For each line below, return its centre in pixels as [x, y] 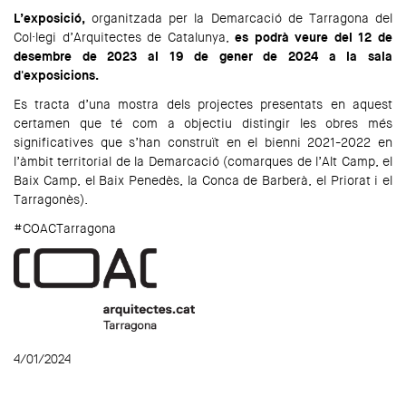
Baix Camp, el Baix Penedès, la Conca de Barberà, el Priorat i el [203, 180]
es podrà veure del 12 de [314, 37]
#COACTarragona [65, 228]
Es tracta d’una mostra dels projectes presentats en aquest [203, 104]
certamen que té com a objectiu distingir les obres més [203, 123]
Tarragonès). [51, 199]
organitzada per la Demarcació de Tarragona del [239, 18]
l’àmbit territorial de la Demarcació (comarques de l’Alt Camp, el [203, 161]
